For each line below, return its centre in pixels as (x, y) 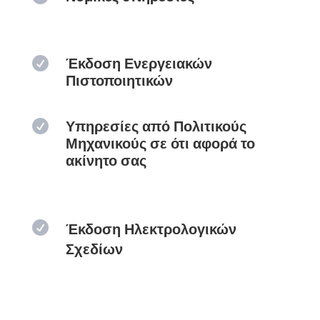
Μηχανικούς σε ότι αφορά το (160, 143)
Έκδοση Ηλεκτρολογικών (151, 229)
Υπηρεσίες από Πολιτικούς (156, 126)
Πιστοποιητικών (119, 80)
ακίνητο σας (106, 160)
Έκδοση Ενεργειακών (139, 63)
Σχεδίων (94, 249)
